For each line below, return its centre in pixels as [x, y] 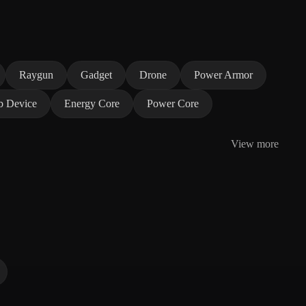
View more [255, 143]
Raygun [36, 74]
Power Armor [223, 74]
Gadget [96, 74]
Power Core [173, 103]
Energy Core [92, 103]
